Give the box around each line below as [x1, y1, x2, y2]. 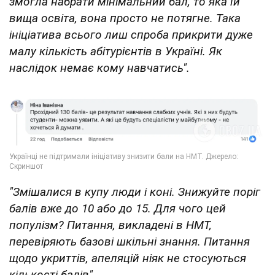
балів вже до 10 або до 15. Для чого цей [9, 201, 226, 215]
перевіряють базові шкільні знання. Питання [9, 234, 250, 249]
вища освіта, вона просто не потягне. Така [9, 11, 241, 26]
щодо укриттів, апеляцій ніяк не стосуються [9, 250, 246, 265]
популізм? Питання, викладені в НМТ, [9, 217, 212, 232]
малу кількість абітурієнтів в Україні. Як [9, 44, 222, 59]
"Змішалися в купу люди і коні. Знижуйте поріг [9, 184, 260, 199]
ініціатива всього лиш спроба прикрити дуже [9, 28, 253, 42]
